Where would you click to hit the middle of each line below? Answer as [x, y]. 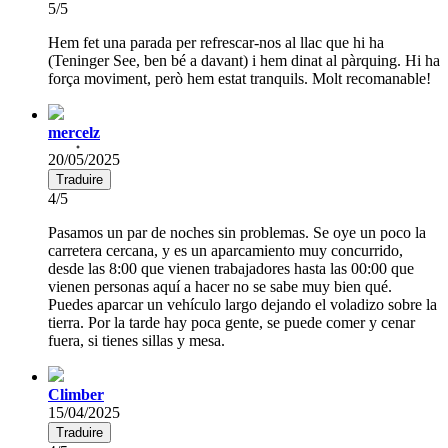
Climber [76, 394]
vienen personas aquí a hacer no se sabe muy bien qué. [220, 286]
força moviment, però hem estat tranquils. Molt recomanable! [239, 78]
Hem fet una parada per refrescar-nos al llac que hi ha [216, 42]
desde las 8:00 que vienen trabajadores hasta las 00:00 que [231, 268]
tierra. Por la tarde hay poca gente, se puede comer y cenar [231, 322]
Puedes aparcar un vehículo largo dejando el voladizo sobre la [242, 304]
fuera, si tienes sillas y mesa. [136, 340]
